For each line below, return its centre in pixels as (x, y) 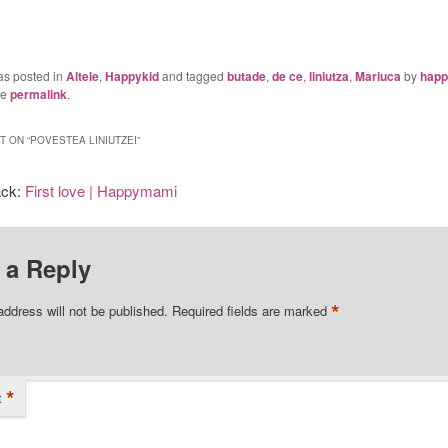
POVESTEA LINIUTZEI (83, 140)
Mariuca (377, 75)
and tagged (192, 75)
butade (246, 75)
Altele (82, 75)
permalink (38, 93)
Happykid (131, 75)
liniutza (328, 75)
